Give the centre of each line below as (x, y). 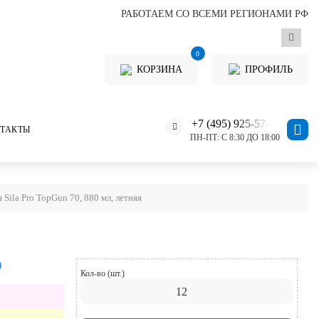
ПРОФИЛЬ (268, 69)
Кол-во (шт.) (102, 273)
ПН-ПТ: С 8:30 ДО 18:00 (235, 137)
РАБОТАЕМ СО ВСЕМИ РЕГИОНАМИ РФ (215, 14)
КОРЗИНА (159, 69)
